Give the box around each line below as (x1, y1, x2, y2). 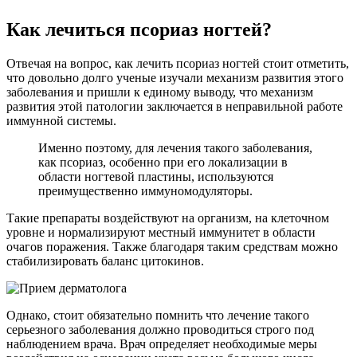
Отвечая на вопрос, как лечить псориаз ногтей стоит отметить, (6, 56, 349, 70)
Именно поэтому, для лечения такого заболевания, (38, 140, 312, 155)
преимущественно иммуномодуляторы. (38, 183, 253, 198)
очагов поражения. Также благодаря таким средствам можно (6, 239, 338, 253)
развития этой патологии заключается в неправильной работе (6, 99, 343, 113)
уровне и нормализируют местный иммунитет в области (6, 225, 316, 239)
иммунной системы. (6, 113, 116, 127)
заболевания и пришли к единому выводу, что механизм (6, 84, 313, 99)
